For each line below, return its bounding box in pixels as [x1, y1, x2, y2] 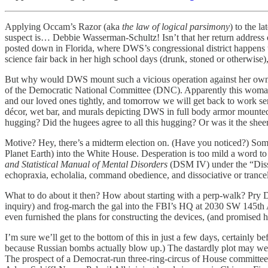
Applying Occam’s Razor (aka [5, 21, 122, 32]
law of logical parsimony [136, 21, 230, 32]
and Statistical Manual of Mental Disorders [5, 159, 167, 169]
